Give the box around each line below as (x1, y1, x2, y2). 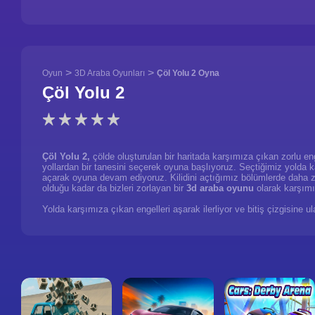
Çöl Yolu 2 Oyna (157, 67, 219, 78)
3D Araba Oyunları (75, 67, 145, 78)
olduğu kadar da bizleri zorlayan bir (42, 183, 186, 193)
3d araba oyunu (186, 183, 254, 193)
